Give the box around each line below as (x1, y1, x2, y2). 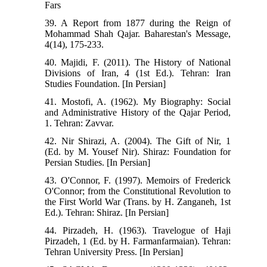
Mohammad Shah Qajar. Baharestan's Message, (45, 28, 231, 39)
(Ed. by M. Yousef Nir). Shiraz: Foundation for (45, 146, 231, 157)
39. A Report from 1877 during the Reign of (45, 17, 231, 28)
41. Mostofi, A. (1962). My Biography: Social (45, 96, 231, 107)
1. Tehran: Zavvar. (45, 117, 114, 128)
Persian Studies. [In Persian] (45, 157, 151, 167)
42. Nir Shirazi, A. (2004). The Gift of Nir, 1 (45, 135, 231, 146)
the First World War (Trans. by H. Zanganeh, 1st (45, 196, 231, 207)
